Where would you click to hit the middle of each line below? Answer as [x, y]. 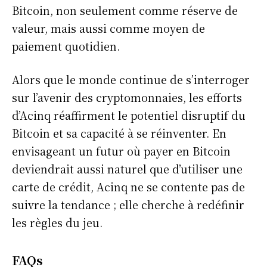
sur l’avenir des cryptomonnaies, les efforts [127, 97]
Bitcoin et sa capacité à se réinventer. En [119, 133]
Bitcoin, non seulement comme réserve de [125, 10]
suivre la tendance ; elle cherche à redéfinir [128, 204]
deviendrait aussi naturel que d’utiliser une [127, 168]
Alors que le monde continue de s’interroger [131, 79]
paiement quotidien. [66, 46]
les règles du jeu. [57, 222]
